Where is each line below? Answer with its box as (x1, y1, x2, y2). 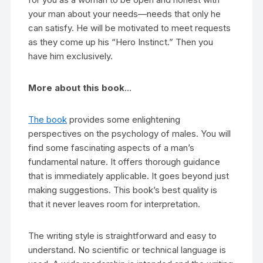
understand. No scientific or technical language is (28, 244, 227, 256)
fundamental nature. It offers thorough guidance (28, 156, 221, 168)
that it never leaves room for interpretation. (28, 198, 201, 210)
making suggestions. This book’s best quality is (28, 184, 218, 196)
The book (28, 114, 68, 126)
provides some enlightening (67, 114, 181, 126)
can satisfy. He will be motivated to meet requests (28, 22, 231, 34)
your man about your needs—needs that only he (28, 8, 221, 20)
